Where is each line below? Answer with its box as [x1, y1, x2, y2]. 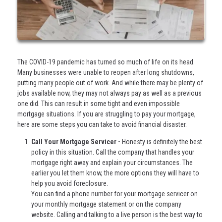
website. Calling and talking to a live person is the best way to [31, 210, 203, 219]
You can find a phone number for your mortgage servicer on [31, 189, 198, 198]
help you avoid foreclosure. [31, 179, 108, 187]
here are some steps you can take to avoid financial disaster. [17, 120, 187, 128]
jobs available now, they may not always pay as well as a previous [17, 89, 202, 97]
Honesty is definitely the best [122, 137, 202, 146]
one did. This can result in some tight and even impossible [17, 99, 180, 108]
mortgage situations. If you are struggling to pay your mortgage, [17, 110, 196, 118]
